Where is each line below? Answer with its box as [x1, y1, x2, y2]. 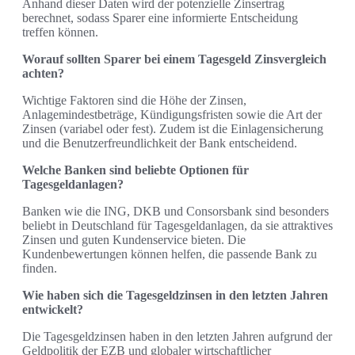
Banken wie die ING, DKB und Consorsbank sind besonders [22, 204, 329, 219]
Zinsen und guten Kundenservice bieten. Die [22, 233, 246, 247]
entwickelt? [22, 303, 83, 317]
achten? [22, 67, 64, 81]
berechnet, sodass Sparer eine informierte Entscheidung [22, 11, 298, 25]
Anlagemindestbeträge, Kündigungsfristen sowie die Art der [22, 108, 322, 122]
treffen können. [22, 25, 98, 40]
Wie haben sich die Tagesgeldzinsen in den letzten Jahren [22, 288, 328, 303]
